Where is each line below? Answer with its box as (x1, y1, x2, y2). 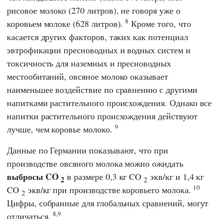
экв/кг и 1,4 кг (148, 170, 204, 182)
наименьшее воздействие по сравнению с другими (7, 83, 197, 95)
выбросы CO (7, 170, 61, 183)
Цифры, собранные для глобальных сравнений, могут (7, 197, 209, 209)
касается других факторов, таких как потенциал (7, 30, 188, 43)
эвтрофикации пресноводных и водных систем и (7, 44, 191, 56)
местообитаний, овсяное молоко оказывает (7, 70, 168, 82)
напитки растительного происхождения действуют (7, 109, 197, 122)
